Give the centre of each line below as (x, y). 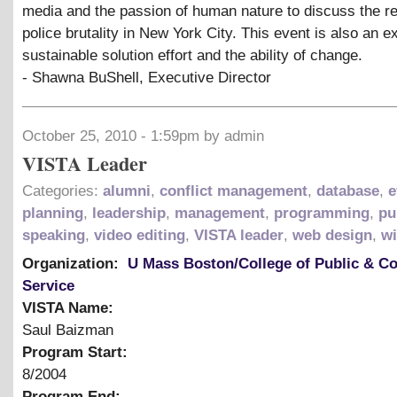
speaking (54, 235)
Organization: (73, 263)
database (348, 191)
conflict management (234, 191)
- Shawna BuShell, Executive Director (147, 78)
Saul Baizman (68, 330)
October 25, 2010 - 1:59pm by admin (143, 136)
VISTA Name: (70, 307)
